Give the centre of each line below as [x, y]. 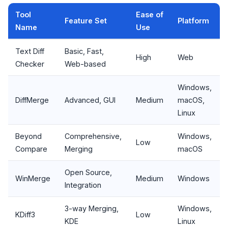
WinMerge [33, 178]
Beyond [28, 136]
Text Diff [30, 51]
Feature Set [86, 20]
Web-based [85, 64]
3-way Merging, [92, 208]
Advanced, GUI [90, 100]
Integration [83, 185]
